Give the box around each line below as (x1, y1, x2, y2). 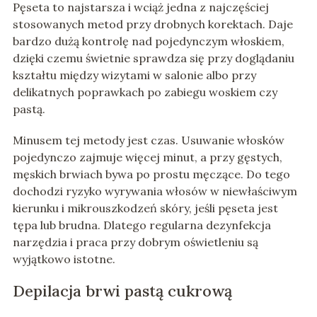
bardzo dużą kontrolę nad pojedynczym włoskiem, (12, 34, 284, 49)
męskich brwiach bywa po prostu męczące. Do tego (12, 167, 290, 182)
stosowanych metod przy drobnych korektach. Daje (12, 17, 293, 32)
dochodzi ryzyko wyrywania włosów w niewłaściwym (12, 184, 297, 199)
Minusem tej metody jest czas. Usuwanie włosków (12, 133, 284, 148)
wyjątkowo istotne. (12, 252, 115, 267)
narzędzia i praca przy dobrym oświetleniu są (12, 235, 258, 250)
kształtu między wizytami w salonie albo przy (12, 68, 256, 83)
